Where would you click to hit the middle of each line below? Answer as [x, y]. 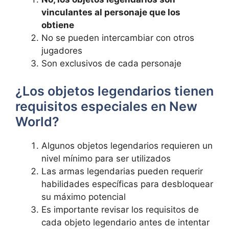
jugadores [62, 51]
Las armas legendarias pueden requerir [122, 171]
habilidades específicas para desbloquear [127, 184]
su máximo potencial [84, 197]
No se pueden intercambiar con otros [118, 38]
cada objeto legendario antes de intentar [125, 222]
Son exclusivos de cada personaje [111, 63]
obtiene [58, 25]
